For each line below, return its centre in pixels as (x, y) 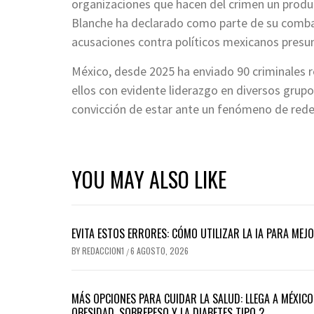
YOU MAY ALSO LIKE (149, 179)
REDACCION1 (104, 250)
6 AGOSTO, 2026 (159, 250)
